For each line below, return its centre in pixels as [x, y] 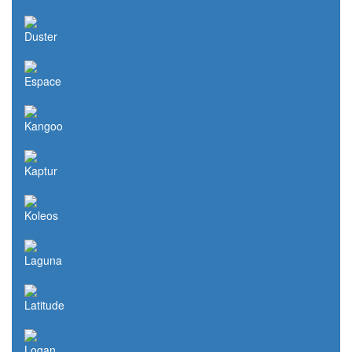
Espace [43, 81]
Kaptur [41, 171]
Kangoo [44, 126]
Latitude [44, 305]
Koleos [41, 216]
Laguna [43, 260]
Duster [41, 37]
